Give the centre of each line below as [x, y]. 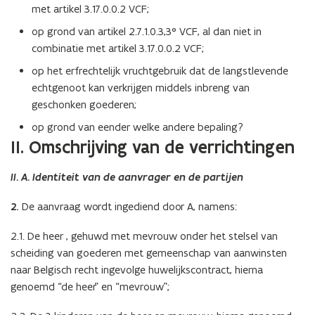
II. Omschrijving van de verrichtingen [153, 147]
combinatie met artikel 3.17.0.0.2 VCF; [118, 48]
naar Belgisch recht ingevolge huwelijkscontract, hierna [137, 269]
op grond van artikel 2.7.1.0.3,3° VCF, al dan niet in [147, 31]
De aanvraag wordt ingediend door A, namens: [128, 206]
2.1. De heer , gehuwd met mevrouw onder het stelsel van [144, 236]
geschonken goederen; [84, 104]
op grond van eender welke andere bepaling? [137, 127]
